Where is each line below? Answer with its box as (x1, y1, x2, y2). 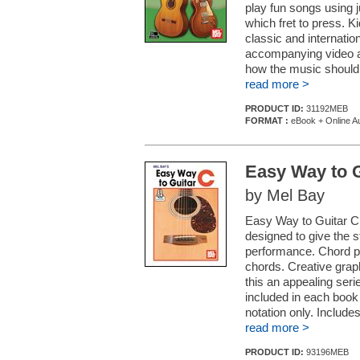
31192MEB (306, 104, 348, 113)
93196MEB (306, 347, 349, 357)
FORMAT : (245, 116, 288, 125)
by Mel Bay (245, 186, 325, 204)
